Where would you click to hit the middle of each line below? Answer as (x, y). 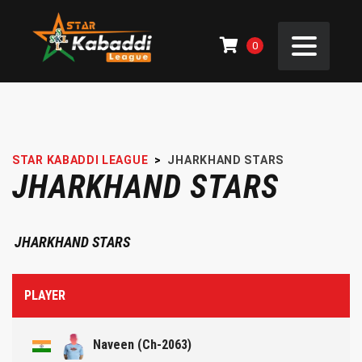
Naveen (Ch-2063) (142, 345)
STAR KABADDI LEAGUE (80, 160)
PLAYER (45, 295)
